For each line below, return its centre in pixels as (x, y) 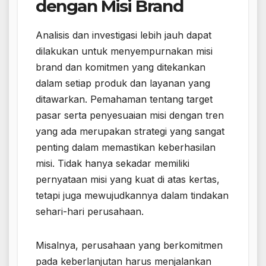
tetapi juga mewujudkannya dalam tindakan (132, 196)
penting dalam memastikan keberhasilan (126, 148)
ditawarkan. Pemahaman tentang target (124, 99)
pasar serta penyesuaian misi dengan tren (130, 115)
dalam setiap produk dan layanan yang (123, 83)
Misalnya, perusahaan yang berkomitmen (129, 246)
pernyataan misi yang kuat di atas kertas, (128, 180)
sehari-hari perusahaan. (90, 212)
